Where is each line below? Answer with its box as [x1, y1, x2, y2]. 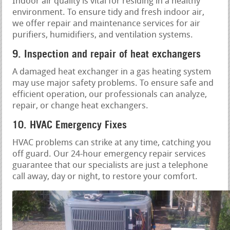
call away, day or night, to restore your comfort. [12, 172, 198, 181]
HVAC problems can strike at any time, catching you [12, 138, 212, 147]
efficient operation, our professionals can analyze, [12, 90, 207, 99]
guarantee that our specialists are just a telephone [12, 161, 208, 170]
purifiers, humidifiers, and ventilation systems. [12, 30, 194, 40]
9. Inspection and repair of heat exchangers [12, 47, 201, 60]
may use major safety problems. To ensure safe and [12, 79, 214, 88]
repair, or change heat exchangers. [12, 101, 149, 110]
